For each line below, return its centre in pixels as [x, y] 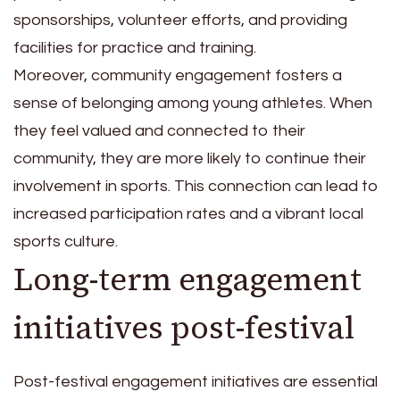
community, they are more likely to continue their [190, 159]
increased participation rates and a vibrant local [188, 214]
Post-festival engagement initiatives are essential [196, 381]
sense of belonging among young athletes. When [193, 104]
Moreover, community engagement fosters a [178, 76]
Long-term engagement [187, 280]
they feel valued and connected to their [159, 131]
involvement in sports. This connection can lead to [196, 187]
